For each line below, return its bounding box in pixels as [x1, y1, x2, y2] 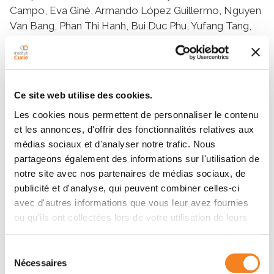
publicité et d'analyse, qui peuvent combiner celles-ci [14, 182, 239, 193]
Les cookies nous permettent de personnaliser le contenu [14, 109, 259, 120]
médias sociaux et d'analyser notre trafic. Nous [14, 138, 216, 149]
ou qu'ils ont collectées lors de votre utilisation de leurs [14, 212, 248, 223]
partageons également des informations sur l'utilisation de [14, 153, 259, 164]
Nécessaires [14, 257, 67, 268]
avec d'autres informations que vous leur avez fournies [14, 197, 248, 208]
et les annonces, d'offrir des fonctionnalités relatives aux [14, 124, 254, 135]
